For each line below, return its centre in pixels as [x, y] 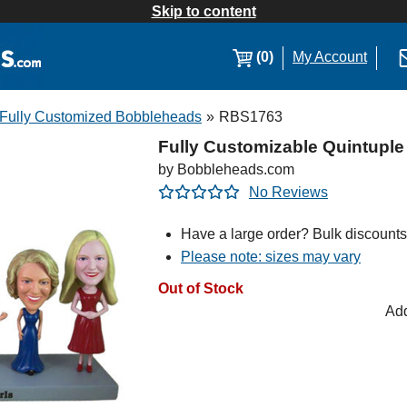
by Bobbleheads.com [226, 169]
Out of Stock [201, 288]
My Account [330, 57]
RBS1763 [251, 117]
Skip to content [203, 11]
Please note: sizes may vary [271, 257]
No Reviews [288, 192]
